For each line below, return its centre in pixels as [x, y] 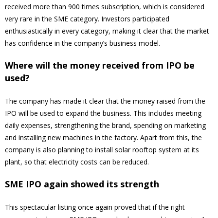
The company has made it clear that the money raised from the [105, 101]
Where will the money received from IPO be [100, 65]
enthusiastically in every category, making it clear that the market [107, 31]
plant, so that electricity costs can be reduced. [77, 162]
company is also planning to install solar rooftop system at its [102, 150]
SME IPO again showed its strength [82, 184]
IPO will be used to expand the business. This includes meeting [103, 113]
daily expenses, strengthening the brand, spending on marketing [105, 126]
